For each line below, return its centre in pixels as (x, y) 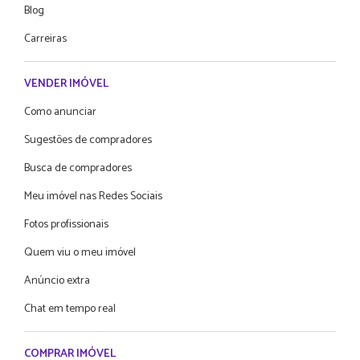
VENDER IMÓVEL (66, 84)
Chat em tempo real (70, 309)
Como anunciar (60, 112)
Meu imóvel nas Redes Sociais (93, 197)
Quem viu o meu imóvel (80, 253)
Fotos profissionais (66, 225)
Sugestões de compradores (88, 141)
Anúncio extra (57, 281)
